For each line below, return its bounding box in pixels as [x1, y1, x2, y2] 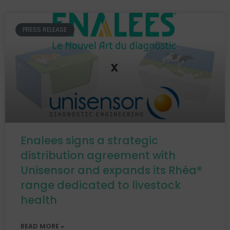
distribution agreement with [21, 148, 176, 163]
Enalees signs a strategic [21, 133, 158, 148]
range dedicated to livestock [21, 178, 181, 193]
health [21, 193, 57, 207]
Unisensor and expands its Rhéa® [21, 163, 202, 178]
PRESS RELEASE [23, 25, 67, 34]
